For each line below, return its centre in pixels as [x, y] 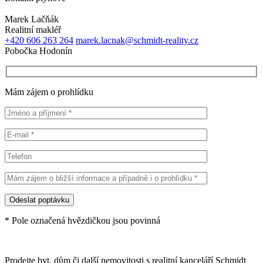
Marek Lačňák [32, 19]
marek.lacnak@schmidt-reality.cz [137, 41]
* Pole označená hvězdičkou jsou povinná [82, 220]
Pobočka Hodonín [38, 51]
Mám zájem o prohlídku [49, 92]
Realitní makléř [33, 30]
